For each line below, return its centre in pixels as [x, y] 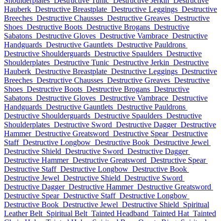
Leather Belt [23, 213]
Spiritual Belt [67, 213]
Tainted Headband [120, 213]
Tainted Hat [171, 213]
